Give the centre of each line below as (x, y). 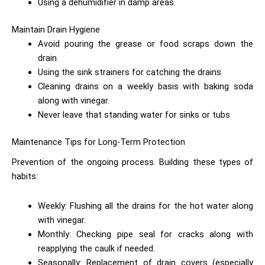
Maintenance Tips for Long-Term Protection (98, 142)
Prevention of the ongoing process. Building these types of (132, 162)
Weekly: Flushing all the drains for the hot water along (145, 206)
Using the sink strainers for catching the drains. (131, 72)
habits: (26, 177)
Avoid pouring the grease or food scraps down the (145, 44)
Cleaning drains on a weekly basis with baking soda (145, 87)
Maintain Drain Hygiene (56, 30)
